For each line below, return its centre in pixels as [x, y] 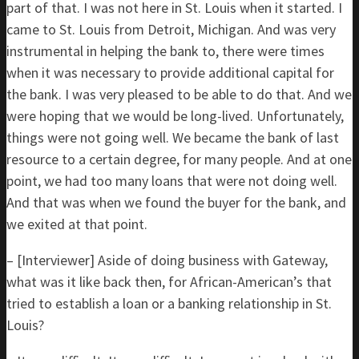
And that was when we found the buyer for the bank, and [176, 202]
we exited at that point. [77, 224]
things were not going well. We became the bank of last [173, 137]
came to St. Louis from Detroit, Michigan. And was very [171, 29]
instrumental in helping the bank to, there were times [165, 51]
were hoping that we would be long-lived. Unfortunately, [175, 116]
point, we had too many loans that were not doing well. [172, 181]
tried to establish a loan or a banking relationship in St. [169, 303]
